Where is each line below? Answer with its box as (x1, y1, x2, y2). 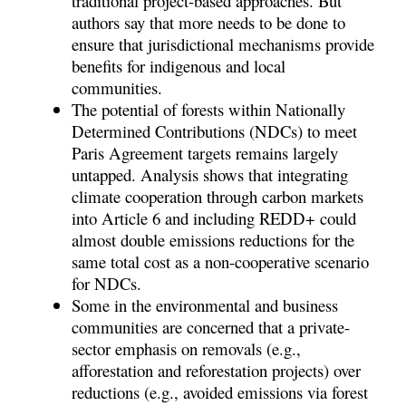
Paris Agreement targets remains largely (72, 141, 339, 165)
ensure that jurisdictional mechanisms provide (72, 33, 375, 56)
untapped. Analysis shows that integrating (72, 163, 349, 187)
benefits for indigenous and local (72, 54, 286, 78)
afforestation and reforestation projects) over (72, 359, 362, 382)
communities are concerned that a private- (72, 315, 351, 339)
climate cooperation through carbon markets (72, 185, 364, 208)
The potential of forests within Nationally (72, 98, 346, 121)
